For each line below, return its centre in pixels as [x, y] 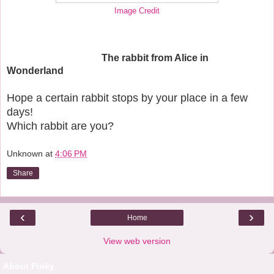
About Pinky [29, 266]
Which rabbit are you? [60, 126]
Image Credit [137, 11]
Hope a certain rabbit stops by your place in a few [127, 98]
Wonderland [35, 71]
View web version [137, 241]
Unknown [25, 154]
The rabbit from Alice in [155, 58]
